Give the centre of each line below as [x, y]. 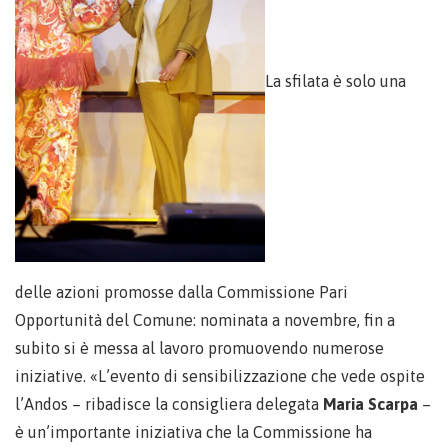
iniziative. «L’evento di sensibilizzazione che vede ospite [220, 376]
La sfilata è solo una [335, 80]
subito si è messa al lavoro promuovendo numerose [199, 348]
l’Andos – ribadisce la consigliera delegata [169, 404]
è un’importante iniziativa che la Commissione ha [193, 432]
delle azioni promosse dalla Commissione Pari [181, 292]
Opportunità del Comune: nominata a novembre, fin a [205, 320]
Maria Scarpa [370, 404]
